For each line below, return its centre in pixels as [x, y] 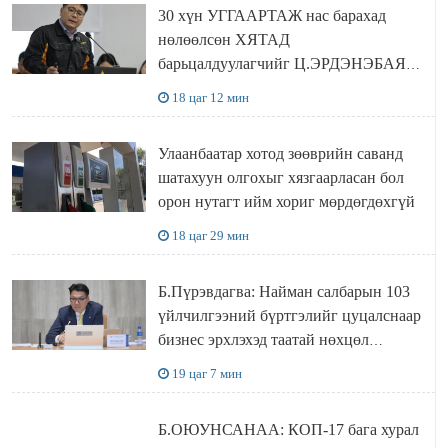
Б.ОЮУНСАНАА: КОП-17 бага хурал [288, 430]
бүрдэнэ [185, 364]
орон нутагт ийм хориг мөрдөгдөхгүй [286, 202]
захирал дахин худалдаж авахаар [268, 88]
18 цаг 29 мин [210, 236]
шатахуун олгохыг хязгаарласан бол [222, 178]
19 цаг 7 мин [206, 374]
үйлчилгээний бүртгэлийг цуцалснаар [289, 316]
